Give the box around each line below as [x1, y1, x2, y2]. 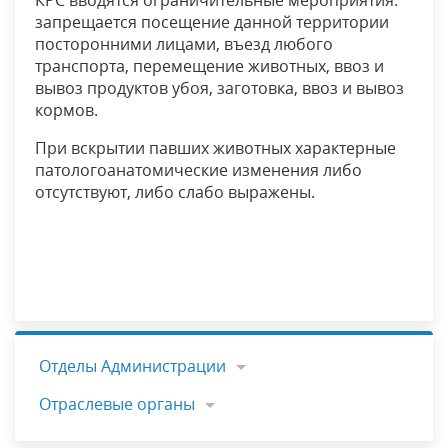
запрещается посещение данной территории [35, 11, 389, 34]
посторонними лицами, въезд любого [35, 33, 333, 56]
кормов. [35, 99, 98, 122]
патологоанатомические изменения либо [35, 159, 362, 182]
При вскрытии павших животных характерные [35, 137, 396, 160]
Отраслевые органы [39, 393, 195, 416]
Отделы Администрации [39, 355, 226, 378]
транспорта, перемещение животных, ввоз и [35, 55, 384, 78]
